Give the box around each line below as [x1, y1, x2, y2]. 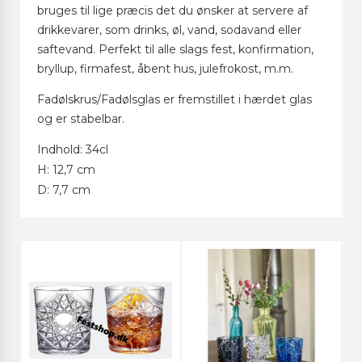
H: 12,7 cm [37, 162, 95, 178]
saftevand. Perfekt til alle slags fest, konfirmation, [37, 42, 314, 57]
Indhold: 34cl [37, 142, 108, 158]
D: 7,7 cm [37, 183, 90, 198]
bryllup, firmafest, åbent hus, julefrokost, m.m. [37, 61, 293, 77]
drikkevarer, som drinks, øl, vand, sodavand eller [37, 23, 301, 38]
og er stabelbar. [37, 112, 124, 127]
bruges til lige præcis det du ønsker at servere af [37, 3, 308, 19]
